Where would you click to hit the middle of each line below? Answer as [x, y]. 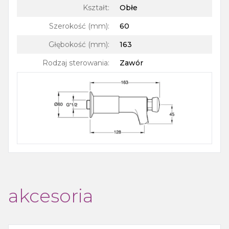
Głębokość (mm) [78, 45]
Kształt [95, 8]
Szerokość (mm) [78, 26]
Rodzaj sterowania [75, 63]
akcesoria [51, 196]
